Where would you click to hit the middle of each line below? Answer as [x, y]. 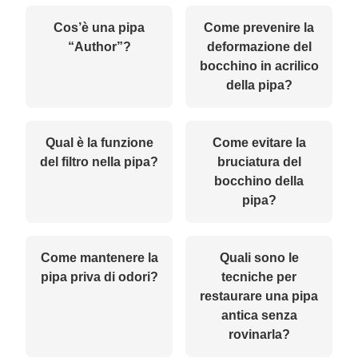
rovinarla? [259, 334]
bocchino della [259, 181]
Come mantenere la [99, 257]
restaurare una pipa [259, 296]
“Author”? [99, 46]
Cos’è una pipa [99, 27]
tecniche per [259, 276]
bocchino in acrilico [259, 66]
